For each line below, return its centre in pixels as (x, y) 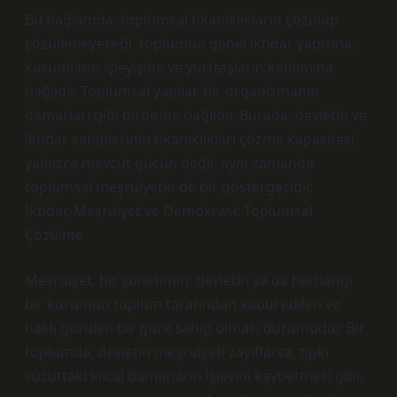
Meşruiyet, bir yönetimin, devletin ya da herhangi (189, 280)
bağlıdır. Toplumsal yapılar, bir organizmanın (172, 91)
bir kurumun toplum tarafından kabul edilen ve (183, 304)
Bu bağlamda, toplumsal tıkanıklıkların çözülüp (182, 19)
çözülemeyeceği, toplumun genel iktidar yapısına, (190, 43)
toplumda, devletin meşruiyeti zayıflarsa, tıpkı (177, 352)
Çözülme (54, 235)
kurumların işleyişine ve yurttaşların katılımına (179, 67)
